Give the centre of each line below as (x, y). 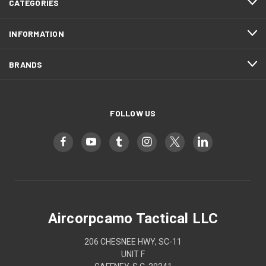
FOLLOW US (133, 113)
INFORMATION (37, 33)
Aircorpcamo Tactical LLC (133, 218)
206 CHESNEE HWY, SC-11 (133, 241)
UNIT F (133, 254)
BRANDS (26, 64)
